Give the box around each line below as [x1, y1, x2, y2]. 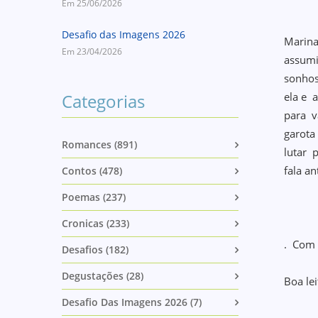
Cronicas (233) [62, 216, 129, 230]
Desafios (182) [62, 243, 128, 256]
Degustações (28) [62, 269, 143, 283]
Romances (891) [62, 138, 137, 151]
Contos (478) [62, 164, 122, 177]
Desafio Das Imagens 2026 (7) [62, 295, 202, 309]
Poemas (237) [62, 190, 126, 204]
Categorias [62, 89, 145, 113]
